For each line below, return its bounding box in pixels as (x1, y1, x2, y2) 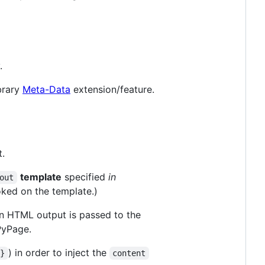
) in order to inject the (8, 247, 109, 259)
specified (61, 171, 108, 183)
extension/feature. (70, 83, 154, 96)
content (112, 248, 146, 258)
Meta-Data (22, 83, 70, 96)
